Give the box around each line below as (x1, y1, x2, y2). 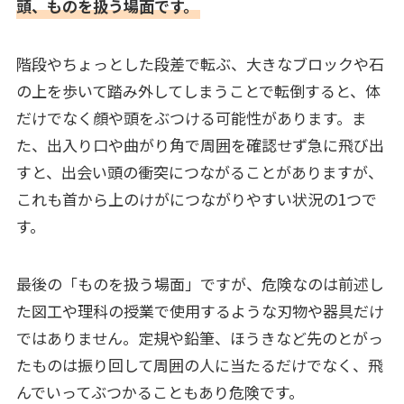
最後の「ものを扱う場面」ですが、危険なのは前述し (15, 271, 384, 295)
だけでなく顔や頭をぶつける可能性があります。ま (15, 106, 367, 129)
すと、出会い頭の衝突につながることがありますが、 (15, 160, 383, 183)
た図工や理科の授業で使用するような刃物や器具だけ (15, 298, 384, 322)
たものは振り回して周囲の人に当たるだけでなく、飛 (15, 353, 383, 376)
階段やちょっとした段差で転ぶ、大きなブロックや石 (15, 51, 384, 75)
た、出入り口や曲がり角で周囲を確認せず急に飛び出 (15, 133, 384, 156)
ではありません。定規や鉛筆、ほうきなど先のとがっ (15, 326, 383, 349)
